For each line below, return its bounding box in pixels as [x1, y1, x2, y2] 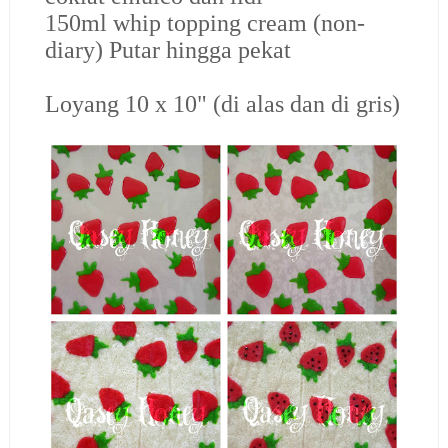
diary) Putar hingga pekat [44, 36, 291, 63]
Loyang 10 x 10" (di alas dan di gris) [44, 90, 400, 117]
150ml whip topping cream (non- [44, 9, 365, 36]
